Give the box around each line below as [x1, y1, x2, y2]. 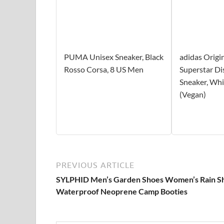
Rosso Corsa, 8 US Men [64, 64, 143, 74]
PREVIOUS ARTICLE [56, 160, 134, 169]
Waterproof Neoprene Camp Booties [56, 186, 187, 196]
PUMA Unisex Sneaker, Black [64, 51, 163, 61]
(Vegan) [179, 89, 206, 99]
